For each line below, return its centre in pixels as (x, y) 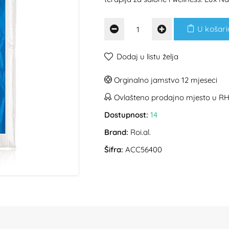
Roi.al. (141, 132)
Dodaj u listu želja (147, 56)
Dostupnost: (126, 115)
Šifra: (114, 150)
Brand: (116, 132)
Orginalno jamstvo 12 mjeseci (165, 80)
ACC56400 (143, 150)
